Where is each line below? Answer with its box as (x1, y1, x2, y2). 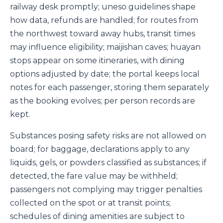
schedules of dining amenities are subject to (10, 212, 185, 222)
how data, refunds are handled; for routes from (10, 15, 198, 25)
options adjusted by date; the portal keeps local (10, 69, 200, 79)
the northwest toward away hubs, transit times (10, 29, 195, 39)
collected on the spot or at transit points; (10, 198, 171, 208)
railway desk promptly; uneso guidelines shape (10, 2, 196, 12)
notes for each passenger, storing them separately (10, 83, 209, 93)
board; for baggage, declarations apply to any (10, 144, 190, 154)
